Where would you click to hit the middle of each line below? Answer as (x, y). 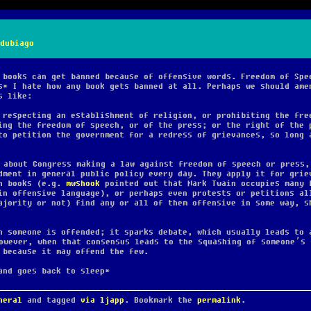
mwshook (83, 183)
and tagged (51, 300)
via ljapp (102, 300)
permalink (219, 300)
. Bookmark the (161, 300)
